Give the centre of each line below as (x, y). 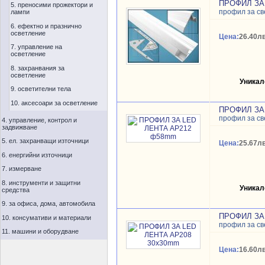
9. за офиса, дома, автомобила (49, 203)
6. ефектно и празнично (46, 26)
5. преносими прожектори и (52, 5)
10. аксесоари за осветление (54, 103)
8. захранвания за (38, 68)
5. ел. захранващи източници (45, 141)
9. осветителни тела (41, 89)
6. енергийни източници (37, 155)
